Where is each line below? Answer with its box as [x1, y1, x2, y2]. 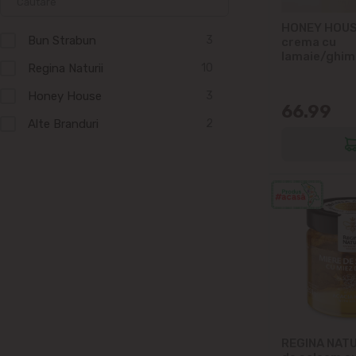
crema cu [281, 34, 336, 49]
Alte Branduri [28, 116, 99, 131]
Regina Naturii [28, 60, 103, 75]
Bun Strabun [28, 33, 96, 48]
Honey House [28, 88, 102, 103]
